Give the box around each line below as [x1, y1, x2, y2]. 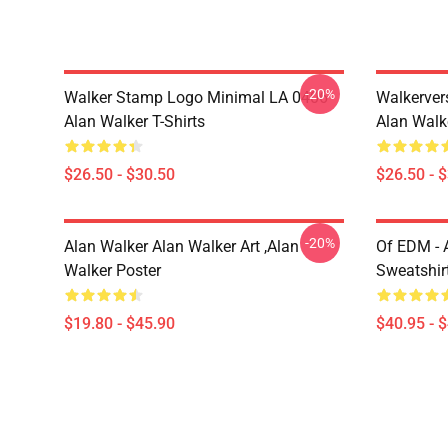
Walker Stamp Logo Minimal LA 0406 [64, 88, 328, 107]
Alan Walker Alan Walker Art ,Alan [64, 237, 299, 256]
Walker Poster [64, 261, 161, 280]
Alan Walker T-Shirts [64, 112, 205, 131]
